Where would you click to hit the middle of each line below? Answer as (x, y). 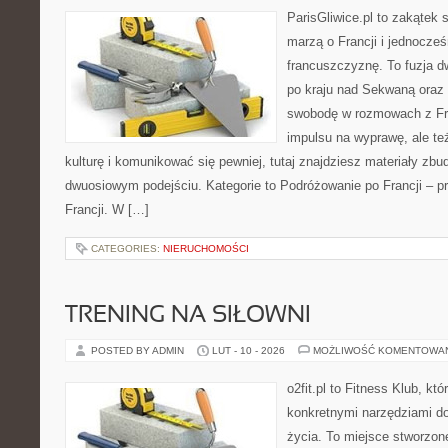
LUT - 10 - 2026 (248, 350)
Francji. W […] (107, 209)
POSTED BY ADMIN (139, 350)
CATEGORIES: (127, 248)
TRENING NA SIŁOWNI (188, 316)
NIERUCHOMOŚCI (206, 248)
